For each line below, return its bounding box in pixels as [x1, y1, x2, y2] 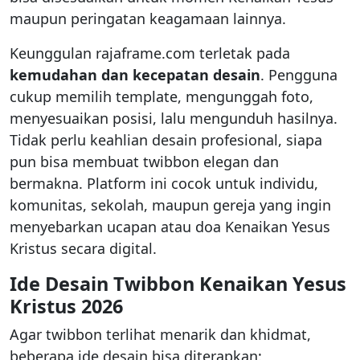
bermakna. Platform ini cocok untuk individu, [10, 174, 318, 194]
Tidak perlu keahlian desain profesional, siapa [10, 130, 322, 150]
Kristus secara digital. [10, 239, 157, 259]
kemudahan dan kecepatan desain [10, 65, 260, 85]
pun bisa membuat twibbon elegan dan [10, 152, 279, 172]
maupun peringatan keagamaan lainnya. [10, 9, 286, 29]
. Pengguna [260, 65, 337, 85]
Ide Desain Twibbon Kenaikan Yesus [10, 271, 346, 297]
